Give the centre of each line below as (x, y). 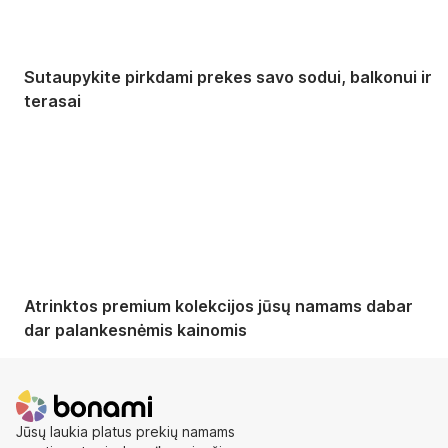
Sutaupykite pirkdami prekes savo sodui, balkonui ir (228, 76)
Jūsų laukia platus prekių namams (125, 431)
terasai (52, 100)
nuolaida (70, 156)
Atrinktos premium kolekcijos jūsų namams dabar (218, 305)
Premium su (84, 132)
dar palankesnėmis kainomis (135, 329)
